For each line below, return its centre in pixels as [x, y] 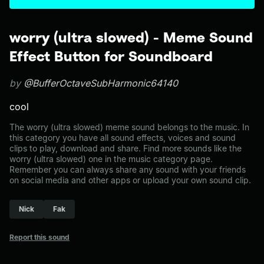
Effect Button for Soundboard [111, 56]
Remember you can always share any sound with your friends [128, 169]
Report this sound [39, 237]
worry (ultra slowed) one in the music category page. [111, 159]
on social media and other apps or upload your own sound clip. [130, 180]
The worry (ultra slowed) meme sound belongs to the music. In [129, 127]
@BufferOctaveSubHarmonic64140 [101, 83]
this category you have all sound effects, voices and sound [123, 138]
